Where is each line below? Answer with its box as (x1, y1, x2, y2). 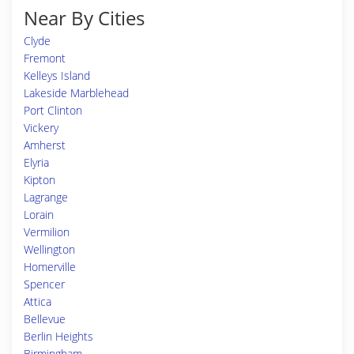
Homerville (24, 259, 76, 274)
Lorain (24, 207, 54, 222)
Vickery (24, 120, 58, 135)
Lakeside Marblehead (24, 85, 129, 100)
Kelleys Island (24, 68, 90, 83)
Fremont (24, 51, 66, 66)
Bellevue (24, 311, 66, 326)
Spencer (24, 277, 65, 292)
